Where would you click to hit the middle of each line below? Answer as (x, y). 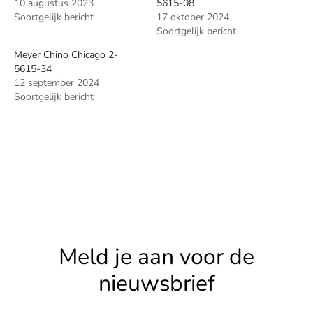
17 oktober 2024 (193, 17)
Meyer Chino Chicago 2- (66, 54)
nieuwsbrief (156, 283)
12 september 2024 (57, 82)
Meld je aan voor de (156, 256)
